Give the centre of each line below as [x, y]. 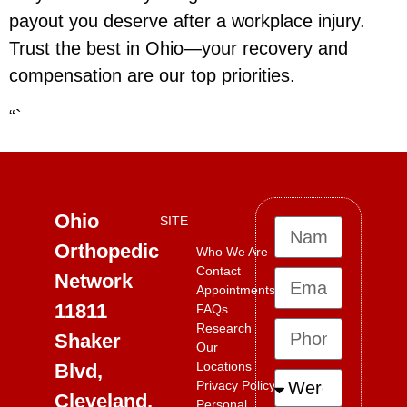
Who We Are [232, 251]
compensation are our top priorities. [152, 76]
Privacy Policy [235, 385]
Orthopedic [107, 251]
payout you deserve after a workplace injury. [187, 21]
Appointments [235, 289]
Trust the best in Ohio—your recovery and [179, 49]
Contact [218, 270]
